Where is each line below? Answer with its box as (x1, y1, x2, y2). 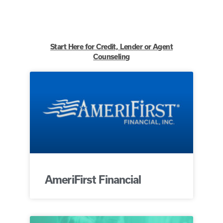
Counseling (93, 52, 130, 61)
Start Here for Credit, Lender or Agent (50, 42, 173, 51)
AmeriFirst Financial (45, 173, 141, 186)
